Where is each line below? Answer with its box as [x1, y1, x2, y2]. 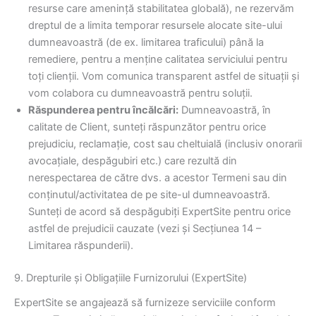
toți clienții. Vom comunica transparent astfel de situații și [28, 70, 299, 83]
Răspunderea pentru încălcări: [28, 104, 178, 117]
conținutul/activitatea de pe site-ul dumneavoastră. [28, 188, 270, 202]
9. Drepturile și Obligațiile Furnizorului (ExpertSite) [14, 272, 247, 285]
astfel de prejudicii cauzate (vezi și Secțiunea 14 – [28, 222, 261, 236]
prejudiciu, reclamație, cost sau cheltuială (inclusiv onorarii [28, 138, 302, 151]
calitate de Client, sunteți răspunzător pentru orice [28, 121, 266, 134]
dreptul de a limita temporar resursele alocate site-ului [28, 19, 282, 32]
